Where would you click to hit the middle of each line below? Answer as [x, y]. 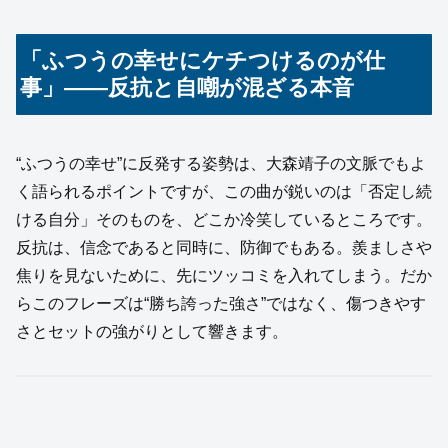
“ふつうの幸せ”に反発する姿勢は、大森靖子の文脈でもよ [221, 164]
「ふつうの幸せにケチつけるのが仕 [203, 61]
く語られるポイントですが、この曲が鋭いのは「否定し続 [224, 192]
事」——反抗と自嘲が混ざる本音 [187, 88]
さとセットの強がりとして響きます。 [152, 332]
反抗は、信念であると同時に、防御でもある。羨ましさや [224, 248]
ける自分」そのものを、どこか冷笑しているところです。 [224, 220]
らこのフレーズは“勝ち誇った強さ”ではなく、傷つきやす [221, 304]
